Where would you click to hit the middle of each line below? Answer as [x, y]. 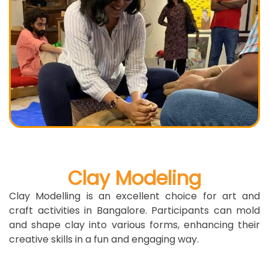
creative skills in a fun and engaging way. [104, 239]
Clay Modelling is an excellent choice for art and [134, 196]
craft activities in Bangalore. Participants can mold [134, 210]
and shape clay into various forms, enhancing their [134, 225]
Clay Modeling [134, 178]
